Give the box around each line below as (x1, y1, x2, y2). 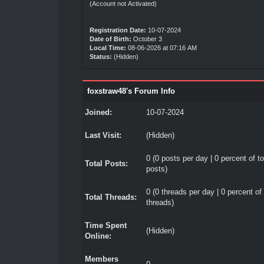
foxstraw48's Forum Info (87, 87, 175, 95)
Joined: (84, 108, 112, 117)
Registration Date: (89, 27, 146, 34)
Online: (84, 232, 111, 240)
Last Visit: (84, 131, 121, 140)
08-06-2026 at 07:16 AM (126, 44, 197, 51)
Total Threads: (84, 193, 137, 202)
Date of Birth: (89, 35, 131, 42)
